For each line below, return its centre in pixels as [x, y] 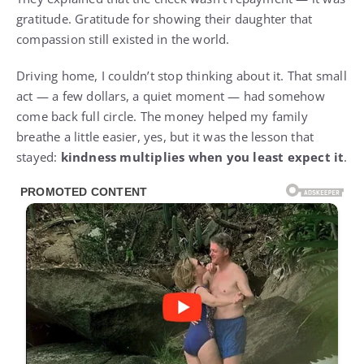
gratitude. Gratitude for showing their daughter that [165, 19]
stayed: [39, 157]
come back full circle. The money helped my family [162, 117]
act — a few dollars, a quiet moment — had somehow [171, 96]
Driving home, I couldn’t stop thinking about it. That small [182, 76]
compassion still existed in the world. [123, 39]
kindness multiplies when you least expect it [202, 157]
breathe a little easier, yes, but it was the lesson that [165, 137]
